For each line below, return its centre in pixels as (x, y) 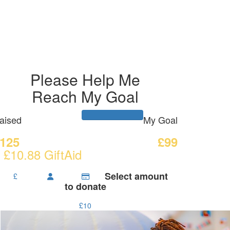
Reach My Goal (85, 96)
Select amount (137, 176)
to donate (85, 186)
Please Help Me (85, 79)
